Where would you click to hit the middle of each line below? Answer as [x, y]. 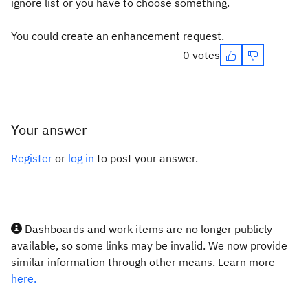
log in [81, 158]
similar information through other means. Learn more [143, 262]
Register [32, 158]
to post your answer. [146, 158]
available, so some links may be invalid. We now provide [149, 245]
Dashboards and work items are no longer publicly [147, 229]
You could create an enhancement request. [118, 36]
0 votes [201, 55]
